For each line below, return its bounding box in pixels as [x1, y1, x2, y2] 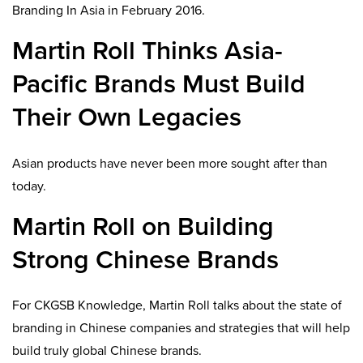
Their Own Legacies [12, 102, 241, 134]
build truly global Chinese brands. [12, 343, 202, 360]
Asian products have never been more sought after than [12, 155, 327, 172]
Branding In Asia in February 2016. [12, 2, 205, 19]
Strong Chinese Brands [12, 244, 279, 275]
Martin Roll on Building [12, 211, 274, 242]
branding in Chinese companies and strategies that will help [12, 320, 350, 337]
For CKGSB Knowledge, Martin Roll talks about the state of [12, 297, 342, 314]
